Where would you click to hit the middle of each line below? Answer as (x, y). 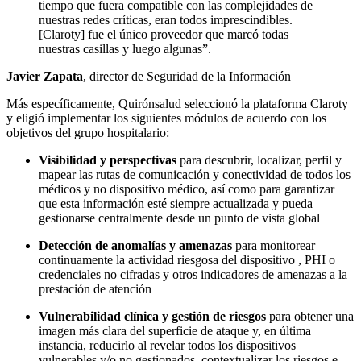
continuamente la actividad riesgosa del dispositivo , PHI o (187, 260)
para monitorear (274, 246)
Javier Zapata (45, 77)
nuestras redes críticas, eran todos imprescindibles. (166, 20)
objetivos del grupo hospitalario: (88, 133)
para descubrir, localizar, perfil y (259, 160)
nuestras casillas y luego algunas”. (125, 49)
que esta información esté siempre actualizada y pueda (176, 204)
